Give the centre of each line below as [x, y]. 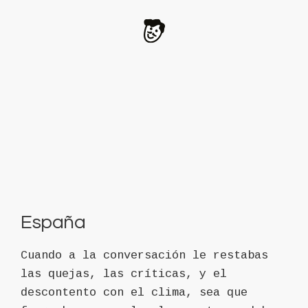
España [53, 223]
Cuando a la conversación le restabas [144, 255]
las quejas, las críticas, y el [124, 274]
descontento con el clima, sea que [134, 293]
